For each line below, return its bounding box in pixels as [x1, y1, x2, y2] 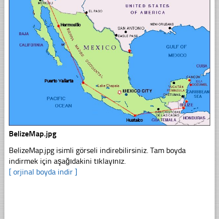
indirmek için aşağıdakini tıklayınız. [8, 156, 126, 166]
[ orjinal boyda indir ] [8, 167, 77, 177]
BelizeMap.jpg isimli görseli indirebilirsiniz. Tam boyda [8, 146, 186, 155]
